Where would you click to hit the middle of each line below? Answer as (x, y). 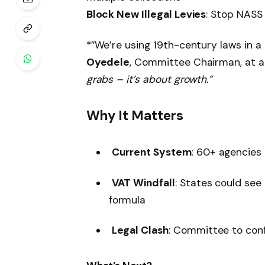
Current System (151, 152)
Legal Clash (140, 230)
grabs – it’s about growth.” (149, 79)
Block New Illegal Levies (146, 14)
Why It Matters (135, 116)
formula (127, 200)
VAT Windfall (143, 182)
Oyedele (108, 62)
